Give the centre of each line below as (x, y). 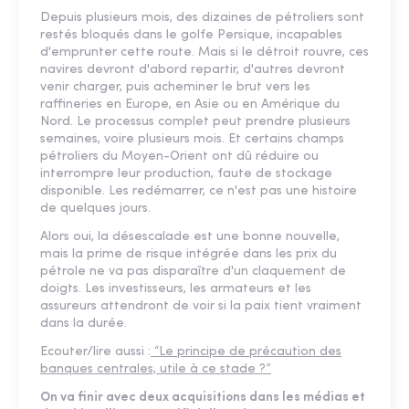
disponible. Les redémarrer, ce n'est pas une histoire (199, 191)
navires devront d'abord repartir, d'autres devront (193, 70)
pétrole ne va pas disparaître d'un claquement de (193, 272)
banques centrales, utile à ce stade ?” (156, 369)
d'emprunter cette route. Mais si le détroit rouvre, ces (204, 52)
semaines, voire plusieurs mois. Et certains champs (192, 139)
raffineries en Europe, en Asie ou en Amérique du (190, 105)
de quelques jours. (95, 209)
